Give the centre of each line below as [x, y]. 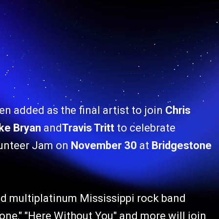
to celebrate [145, 128]
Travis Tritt [88, 128]
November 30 [103, 145]
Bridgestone [182, 145]
